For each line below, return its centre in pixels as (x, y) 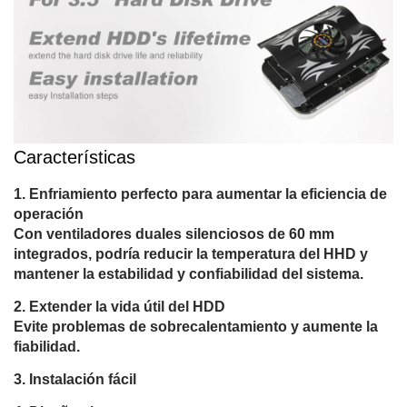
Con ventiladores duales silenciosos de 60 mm (174, 233)
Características (74, 157)
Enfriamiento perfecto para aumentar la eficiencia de (208, 194)
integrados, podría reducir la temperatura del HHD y (191, 253)
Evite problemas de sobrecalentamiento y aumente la (196, 326)
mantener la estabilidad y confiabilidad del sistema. (189, 273)
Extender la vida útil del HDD (127, 306)
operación (49, 213)
